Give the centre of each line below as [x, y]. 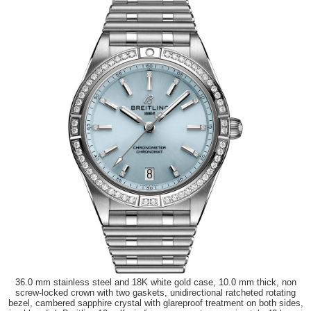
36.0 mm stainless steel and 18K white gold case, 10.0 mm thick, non [155, 283]
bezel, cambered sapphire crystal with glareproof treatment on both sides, [155, 303]
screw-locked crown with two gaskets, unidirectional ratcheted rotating [155, 293]
